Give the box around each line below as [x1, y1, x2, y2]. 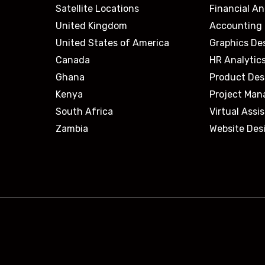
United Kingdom [56, 20, 127, 31]
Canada [56, 54, 90, 66]
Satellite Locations [56, 2, 139, 14]
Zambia [56, 122, 88, 134]
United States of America [56, 37, 169, 49]
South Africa [56, 105, 113, 117]
